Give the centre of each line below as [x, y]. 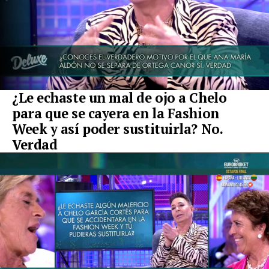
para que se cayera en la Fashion [116, 113]
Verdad [35, 145]
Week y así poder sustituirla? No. [117, 129]
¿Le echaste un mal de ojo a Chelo [119, 98]
